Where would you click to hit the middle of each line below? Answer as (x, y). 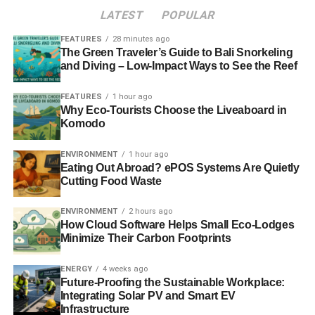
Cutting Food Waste (111, 181)
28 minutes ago (141, 39)
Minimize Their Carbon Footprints (146, 238)
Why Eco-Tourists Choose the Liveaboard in (173, 110)
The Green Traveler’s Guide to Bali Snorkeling (176, 52)
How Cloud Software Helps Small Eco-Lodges (177, 225)
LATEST (122, 15)
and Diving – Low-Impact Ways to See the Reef (179, 65)
